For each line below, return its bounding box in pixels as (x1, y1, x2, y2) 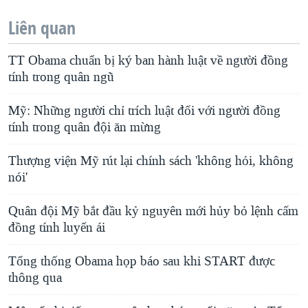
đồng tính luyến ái (8, 219, 105, 236)
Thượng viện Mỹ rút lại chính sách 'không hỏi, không (8, 153, 294, 170)
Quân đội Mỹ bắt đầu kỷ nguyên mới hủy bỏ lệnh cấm (8, 203, 298, 220)
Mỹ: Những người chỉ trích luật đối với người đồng (8, 102, 280, 120)
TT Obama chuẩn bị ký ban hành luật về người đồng (8, 52, 288, 69)
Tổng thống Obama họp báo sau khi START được (8, 253, 275, 270)
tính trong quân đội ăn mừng (8, 119, 161, 136)
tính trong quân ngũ (8, 69, 114, 86)
